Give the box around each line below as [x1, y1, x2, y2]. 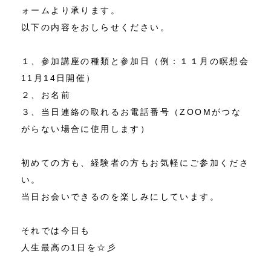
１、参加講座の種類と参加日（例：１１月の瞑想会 [21, 56, 250, 67]
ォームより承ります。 [21, 5, 120, 16]
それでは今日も [21, 226, 91, 236]
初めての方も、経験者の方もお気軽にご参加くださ [21, 158, 250, 168]
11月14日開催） [21, 73, 96, 83]
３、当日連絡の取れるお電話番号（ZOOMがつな [21, 107, 242, 117]
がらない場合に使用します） [21, 124, 151, 134]
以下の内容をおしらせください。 [21, 22, 170, 33]
